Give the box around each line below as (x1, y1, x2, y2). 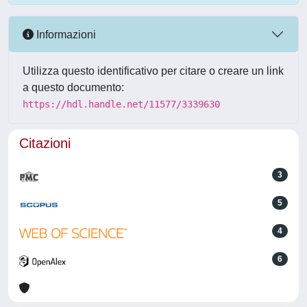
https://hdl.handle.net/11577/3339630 (23, 99, 220, 110)
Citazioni (19, 136, 71, 151)
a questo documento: (23, 82, 124, 93)
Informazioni (34, 28, 96, 40)
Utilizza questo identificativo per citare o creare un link (23, 65, 284, 77)
